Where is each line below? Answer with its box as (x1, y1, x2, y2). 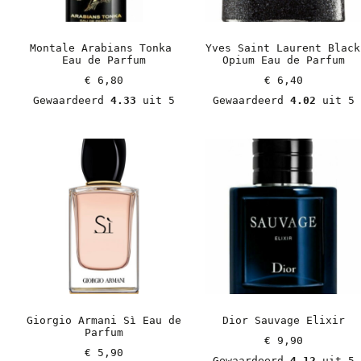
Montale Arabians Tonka (29, 42, 172, 55)
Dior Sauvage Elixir (222, 314, 345, 327)
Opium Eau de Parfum (222, 54, 345, 67)
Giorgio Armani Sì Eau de (26, 314, 181, 327)
